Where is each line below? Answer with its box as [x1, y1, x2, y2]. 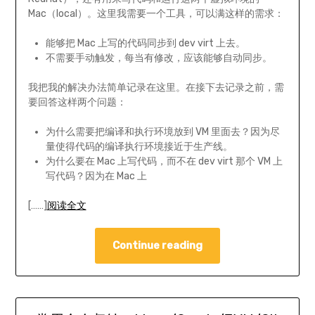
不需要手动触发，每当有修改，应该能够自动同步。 [45, 52, 272, 65]
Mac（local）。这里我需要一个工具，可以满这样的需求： [27, 8, 284, 20]
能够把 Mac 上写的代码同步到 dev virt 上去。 [45, 37, 245, 50]
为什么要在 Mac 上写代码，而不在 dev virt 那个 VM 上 [45, 155, 283, 168]
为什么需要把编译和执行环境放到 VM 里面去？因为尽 [45, 126, 280, 139]
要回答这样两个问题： [27, 96, 127, 109]
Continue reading [112, 239, 202, 252]
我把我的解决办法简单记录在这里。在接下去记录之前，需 [27, 82, 284, 94]
